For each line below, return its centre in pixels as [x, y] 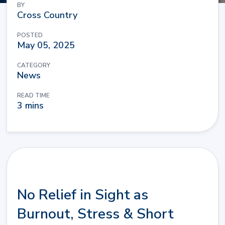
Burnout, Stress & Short [95, 214]
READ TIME [33, 95]
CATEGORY [34, 65]
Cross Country [47, 15]
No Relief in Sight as [83, 195]
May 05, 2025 [46, 45]
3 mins [30, 105]
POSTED [30, 35]
